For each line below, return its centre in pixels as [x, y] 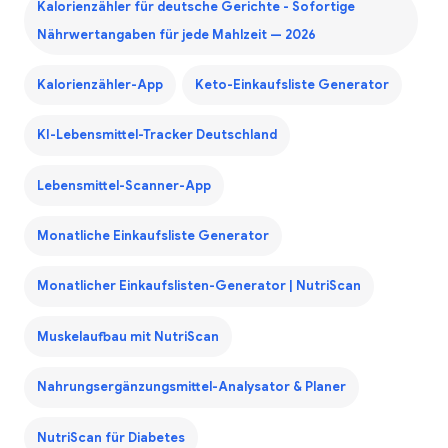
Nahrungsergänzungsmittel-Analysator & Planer [191, 387]
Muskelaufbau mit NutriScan [127, 336]
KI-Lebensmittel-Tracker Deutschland [156, 135]
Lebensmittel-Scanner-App [123, 185]
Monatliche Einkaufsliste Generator [152, 236]
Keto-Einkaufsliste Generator [291, 84]
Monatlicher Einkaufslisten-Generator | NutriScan [198, 286]
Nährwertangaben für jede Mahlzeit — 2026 [176, 34]
